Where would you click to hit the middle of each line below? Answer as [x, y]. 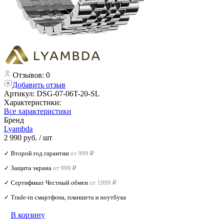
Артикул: [20, 93]
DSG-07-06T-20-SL [68, 93]
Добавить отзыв [39, 85]
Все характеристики [38, 111]
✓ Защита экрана [28, 168]
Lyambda [18, 129]
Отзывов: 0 [31, 75]
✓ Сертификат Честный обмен [46, 182]
